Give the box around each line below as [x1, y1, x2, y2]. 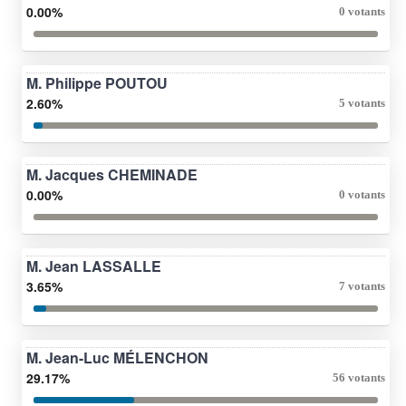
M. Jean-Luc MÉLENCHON [26, 346, 208, 368]
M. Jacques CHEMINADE [26, 163, 198, 185]
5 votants [339, 95, 385, 110]
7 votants [339, 278, 385, 293]
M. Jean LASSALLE [26, 255, 161, 276]
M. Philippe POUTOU [26, 72, 168, 93]
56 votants [333, 370, 385, 384]
